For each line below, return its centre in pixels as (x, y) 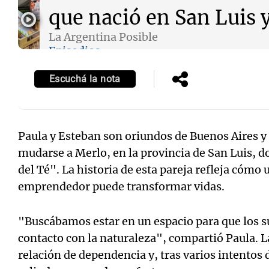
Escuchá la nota (85, 79)
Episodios (74, 51)
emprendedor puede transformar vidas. (121, 186)
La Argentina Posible (103, 37)
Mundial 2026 (150, 105)
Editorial (21, 105)
